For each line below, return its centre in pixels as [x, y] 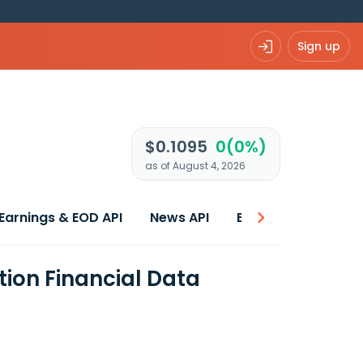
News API [179, 218]
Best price [270, 218]
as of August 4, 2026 [195, 166]
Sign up [319, 46]
